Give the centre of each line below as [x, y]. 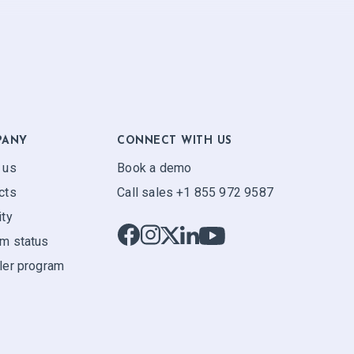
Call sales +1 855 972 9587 [195, 192]
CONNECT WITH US [175, 141]
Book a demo [154, 168]
